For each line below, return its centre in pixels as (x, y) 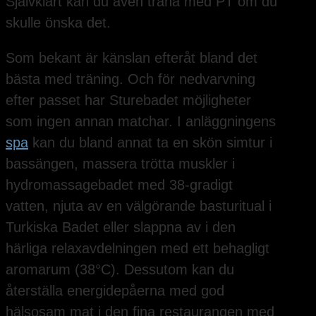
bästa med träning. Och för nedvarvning (130, 79)
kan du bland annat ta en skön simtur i (150, 143)
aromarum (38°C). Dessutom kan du (120, 270)
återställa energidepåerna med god (115, 291)
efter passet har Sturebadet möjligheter (128, 101)
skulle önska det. (58, 23)
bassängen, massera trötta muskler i (120, 164)
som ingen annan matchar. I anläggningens (141, 122)
